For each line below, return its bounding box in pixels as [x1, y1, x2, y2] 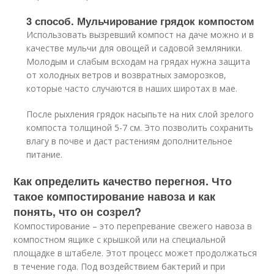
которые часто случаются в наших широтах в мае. [26, 83, 238, 95]
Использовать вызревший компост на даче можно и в [26, 29, 254, 41]
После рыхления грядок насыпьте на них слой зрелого [26, 108, 254, 120]
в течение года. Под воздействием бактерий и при [13, 261, 226, 273]
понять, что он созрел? [13, 204, 142, 220]
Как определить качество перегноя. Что [13, 173, 232, 190]
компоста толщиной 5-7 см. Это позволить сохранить [26, 122, 254, 134]
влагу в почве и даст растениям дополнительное [26, 135, 233, 147]
